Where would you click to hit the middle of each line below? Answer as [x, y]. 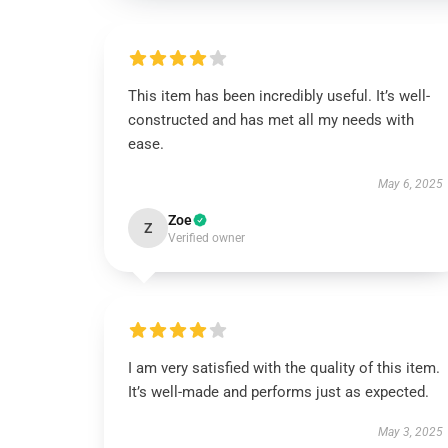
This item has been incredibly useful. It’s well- [279, 96]
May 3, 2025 [410, 432]
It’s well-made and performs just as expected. [278, 392]
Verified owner [206, 238]
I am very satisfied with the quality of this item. [284, 368]
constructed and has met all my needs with [271, 120]
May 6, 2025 [410, 184]
